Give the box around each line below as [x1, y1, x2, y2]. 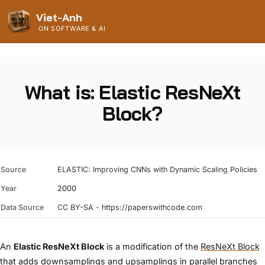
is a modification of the [104, 241, 201, 251]
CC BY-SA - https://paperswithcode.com [57, 202, 202, 212]
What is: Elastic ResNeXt [24, 80, 241, 104]
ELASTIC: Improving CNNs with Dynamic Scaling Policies [57, 164, 257, 174]
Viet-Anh [36, 10, 83, 24]
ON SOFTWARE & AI [38, 24, 106, 33]
